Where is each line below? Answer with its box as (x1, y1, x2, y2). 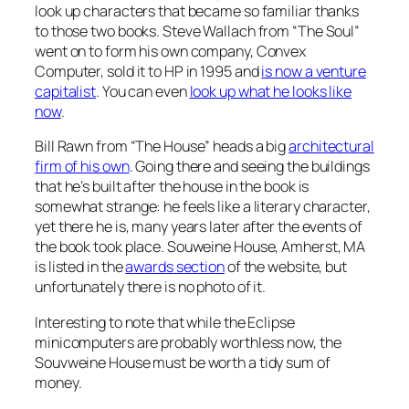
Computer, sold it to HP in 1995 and (35, 61, 262, 82)
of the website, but (224, 257, 347, 278)
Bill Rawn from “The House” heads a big (35, 136, 289, 157)
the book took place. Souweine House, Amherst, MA (35, 236, 366, 257)
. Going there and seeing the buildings (129, 156, 370, 177)
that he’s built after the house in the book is (35, 176, 309, 197)
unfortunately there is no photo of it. (35, 277, 267, 298)
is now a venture (261, 61, 366, 82)
